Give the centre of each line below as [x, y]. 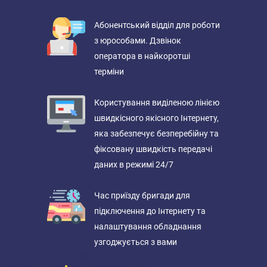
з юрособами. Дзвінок [138, 41]
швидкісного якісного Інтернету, [156, 118]
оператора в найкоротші [142, 56]
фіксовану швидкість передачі [153, 149]
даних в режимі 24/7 [134, 164]
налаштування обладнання [148, 226]
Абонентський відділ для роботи [157, 25]
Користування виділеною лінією [157, 103]
